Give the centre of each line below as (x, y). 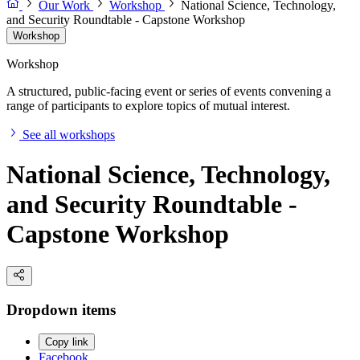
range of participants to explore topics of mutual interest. (148, 106)
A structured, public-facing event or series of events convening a (169, 92)
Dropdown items (61, 309)
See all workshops (69, 135)
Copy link (67, 342)
